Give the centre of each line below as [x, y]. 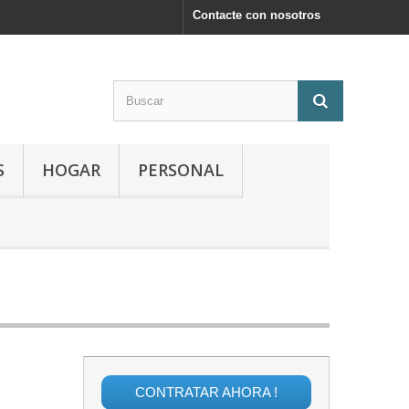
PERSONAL [181, 170]
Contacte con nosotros [257, 15]
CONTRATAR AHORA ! [206, 392]
